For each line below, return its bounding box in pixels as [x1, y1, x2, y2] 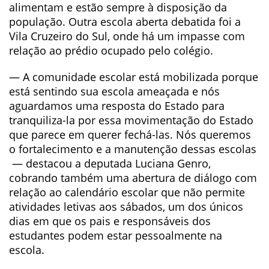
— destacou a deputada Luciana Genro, [9, 156, 211, 171]
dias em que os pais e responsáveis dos [9, 213, 211, 228]
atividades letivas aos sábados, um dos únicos [9, 199, 243, 214]
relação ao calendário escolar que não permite [9, 184, 245, 199]
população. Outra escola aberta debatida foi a [9, 14, 241, 29]
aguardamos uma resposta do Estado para [9, 98, 225, 113]
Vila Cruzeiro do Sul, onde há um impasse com [9, 28, 245, 43]
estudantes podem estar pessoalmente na [9, 228, 222, 243]
